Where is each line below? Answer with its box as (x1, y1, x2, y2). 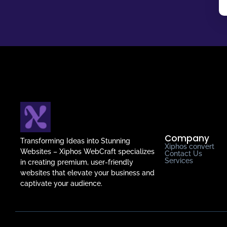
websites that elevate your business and (20, 168, 155, 177)
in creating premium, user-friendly (20, 158, 133, 166)
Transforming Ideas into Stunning (20, 136, 130, 145)
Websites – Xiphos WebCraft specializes (20, 147, 155, 156)
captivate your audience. (20, 179, 102, 187)
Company (165, 132, 209, 144)
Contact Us (165, 149, 202, 158)
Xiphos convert (165, 142, 214, 150)
